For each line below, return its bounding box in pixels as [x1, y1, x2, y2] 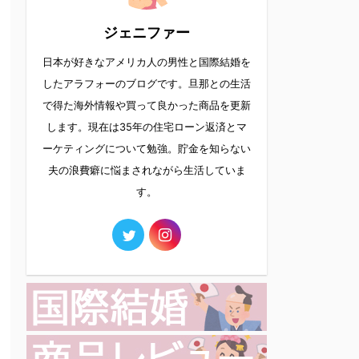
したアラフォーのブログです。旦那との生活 [42, 78, 251, 90]
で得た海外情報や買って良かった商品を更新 [42, 99, 251, 111]
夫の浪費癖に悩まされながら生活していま [47, 164, 246, 176]
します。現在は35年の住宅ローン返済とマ [46, 121, 247, 133]
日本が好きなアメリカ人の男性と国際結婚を [42, 56, 251, 68]
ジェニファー [103, 24, 190, 41]
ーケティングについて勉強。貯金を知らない [42, 143, 251, 155]
